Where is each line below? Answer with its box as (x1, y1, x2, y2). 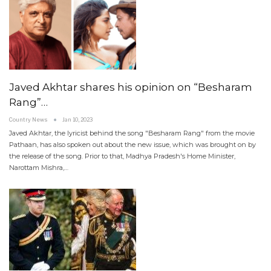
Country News (9, 116, 49, 123)
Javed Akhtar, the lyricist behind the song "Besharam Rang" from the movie (9, 129, 255, 138)
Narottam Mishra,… (9, 163, 68, 172)
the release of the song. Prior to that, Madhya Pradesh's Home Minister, (9, 152, 235, 161)
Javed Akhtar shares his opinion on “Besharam (9, 81, 252, 94)
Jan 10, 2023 (62, 116, 93, 123)
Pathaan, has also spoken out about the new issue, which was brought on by (9, 140, 256, 149)
